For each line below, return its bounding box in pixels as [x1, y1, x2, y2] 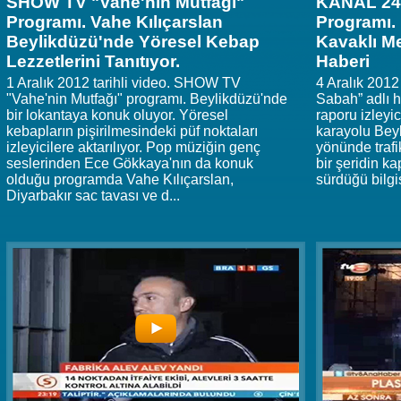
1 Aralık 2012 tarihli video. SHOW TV [6, 75, 241, 91]
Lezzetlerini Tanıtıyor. [6, 52, 180, 72]
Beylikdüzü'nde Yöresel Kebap [6, 32, 260, 52]
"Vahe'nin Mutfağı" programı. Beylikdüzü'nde [6, 91, 287, 107]
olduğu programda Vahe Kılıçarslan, [6, 172, 234, 188]
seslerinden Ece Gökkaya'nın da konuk [6, 156, 253, 172]
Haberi [316, 52, 370, 72]
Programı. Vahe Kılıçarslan [6, 13, 223, 32]
